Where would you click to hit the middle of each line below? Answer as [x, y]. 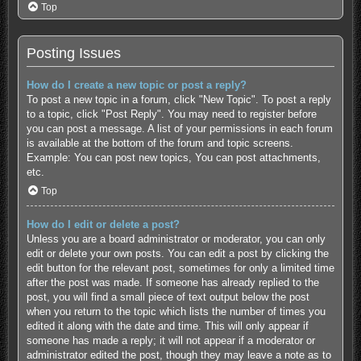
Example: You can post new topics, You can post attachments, [173, 157]
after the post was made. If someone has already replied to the [172, 283]
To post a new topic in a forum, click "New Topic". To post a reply [178, 99]
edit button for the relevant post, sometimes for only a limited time [180, 268]
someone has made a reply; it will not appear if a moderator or [170, 341]
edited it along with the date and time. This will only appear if [167, 326]
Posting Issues [73, 53]
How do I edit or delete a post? [103, 225]
